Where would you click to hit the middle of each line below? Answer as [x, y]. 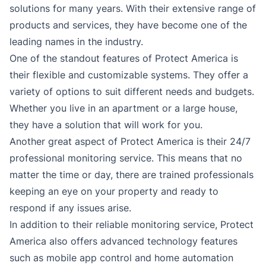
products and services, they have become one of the [128, 25]
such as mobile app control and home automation [121, 258]
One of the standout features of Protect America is [124, 58]
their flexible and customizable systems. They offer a [129, 75]
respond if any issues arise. [70, 208]
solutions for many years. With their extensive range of [133, 9]
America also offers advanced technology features [123, 241]
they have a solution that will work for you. [106, 125]
